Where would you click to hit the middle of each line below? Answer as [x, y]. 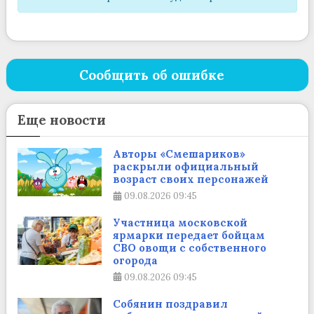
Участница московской [180, 223]
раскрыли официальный [185, 167]
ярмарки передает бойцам [189, 235]
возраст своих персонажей [190, 179]
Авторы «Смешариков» [179, 154]
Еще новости [61, 120]
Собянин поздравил [170, 303]
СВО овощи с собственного [189, 248]
